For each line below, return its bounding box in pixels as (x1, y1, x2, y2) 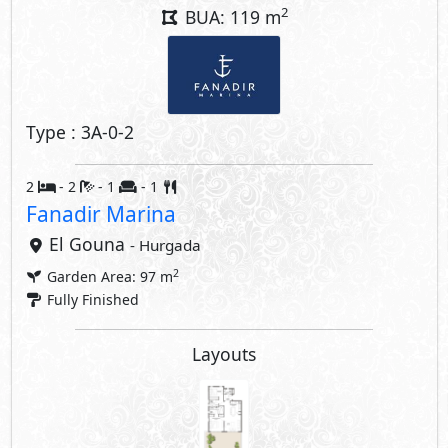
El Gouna (48, 232, 130, 256)
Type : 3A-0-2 (25, 120, 134, 144)
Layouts (192, 342, 256, 366)
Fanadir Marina (25, 200, 176, 228)
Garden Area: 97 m (43, 267, 173, 286)
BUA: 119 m (180, 5, 282, 29)
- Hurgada (129, 235, 201, 255)
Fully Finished (43, 290, 139, 309)
